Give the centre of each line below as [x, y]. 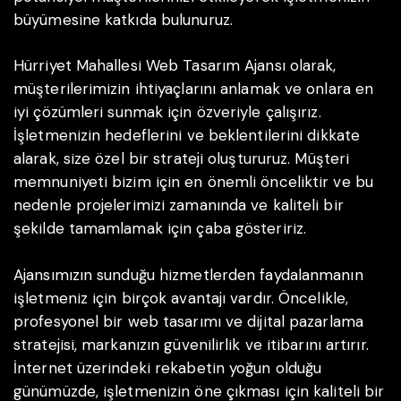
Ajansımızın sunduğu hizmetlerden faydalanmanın [188, 274]
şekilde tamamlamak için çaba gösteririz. [160, 229]
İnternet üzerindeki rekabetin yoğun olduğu [168, 367]
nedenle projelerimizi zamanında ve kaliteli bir [179, 205]
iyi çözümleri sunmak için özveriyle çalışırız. [167, 112]
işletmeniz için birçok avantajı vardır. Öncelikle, [181, 298]
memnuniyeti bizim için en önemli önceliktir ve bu [193, 182]
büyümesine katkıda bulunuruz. [123, 19]
